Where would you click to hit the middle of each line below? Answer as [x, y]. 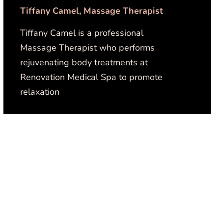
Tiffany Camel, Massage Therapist [92, 11]
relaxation [40, 92]
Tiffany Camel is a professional [82, 33]
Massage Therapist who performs [88, 48]
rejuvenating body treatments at [84, 62]
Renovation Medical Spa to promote [92, 77]
